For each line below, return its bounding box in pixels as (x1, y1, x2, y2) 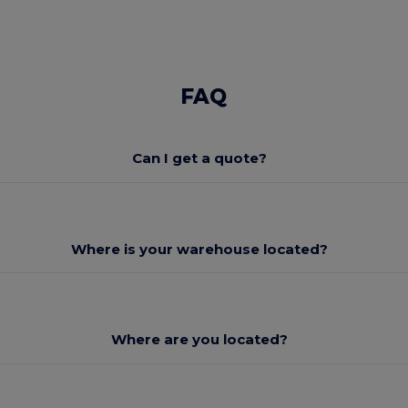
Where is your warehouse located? (70, 240, 328, 258)
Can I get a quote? (131, 149, 267, 168)
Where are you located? (110, 331, 288, 349)
